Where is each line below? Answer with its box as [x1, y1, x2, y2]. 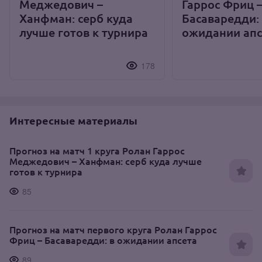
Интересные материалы [9, 114, 137, 127]
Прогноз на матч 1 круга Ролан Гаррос [9, 144, 185, 156]
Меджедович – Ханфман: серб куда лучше [9, 155, 202, 167]
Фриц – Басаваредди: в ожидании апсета [9, 234, 197, 246]
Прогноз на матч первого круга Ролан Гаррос [9, 223, 217, 235]
